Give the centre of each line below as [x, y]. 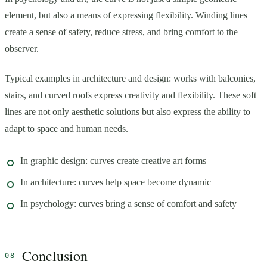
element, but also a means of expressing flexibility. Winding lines [126, 15]
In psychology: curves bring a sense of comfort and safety [128, 203]
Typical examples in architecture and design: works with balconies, [130, 78]
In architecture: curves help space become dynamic [116, 182]
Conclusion [55, 255]
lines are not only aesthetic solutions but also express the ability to [128, 111]
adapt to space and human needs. [66, 128]
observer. [22, 48]
